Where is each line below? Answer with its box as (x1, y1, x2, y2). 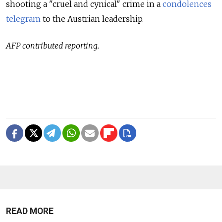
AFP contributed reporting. (6, 40, 99, 51)
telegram (6, 13, 41, 24)
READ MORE (6, 206, 54, 216)
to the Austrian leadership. (41, 13, 144, 24)
